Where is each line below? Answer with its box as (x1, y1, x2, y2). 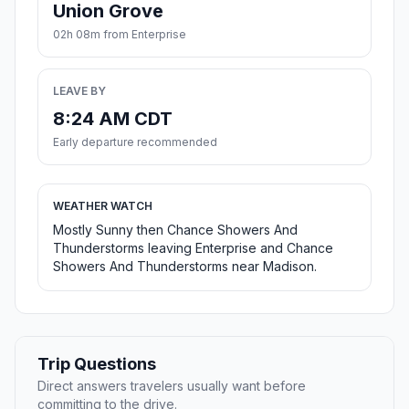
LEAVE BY (53, 84, 106, 99)
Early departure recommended (53, 135, 217, 150)
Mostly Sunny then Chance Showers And (53, 222, 298, 238)
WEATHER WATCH (53, 199, 152, 214)
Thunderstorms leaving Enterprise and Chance (53, 240, 333, 257)
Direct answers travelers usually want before (37, 378, 306, 394)
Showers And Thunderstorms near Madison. (53, 258, 317, 275)
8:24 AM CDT (53, 108, 173, 131)
